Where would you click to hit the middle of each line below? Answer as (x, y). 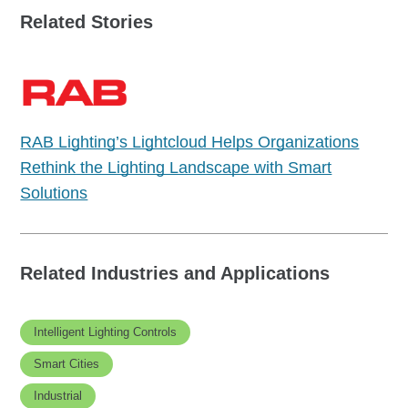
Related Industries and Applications (175, 273)
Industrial (58, 395)
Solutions (54, 193)
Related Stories (87, 21)
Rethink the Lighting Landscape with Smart (176, 167)
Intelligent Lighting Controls (106, 331)
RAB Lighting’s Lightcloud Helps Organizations (190, 142)
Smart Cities (67, 363)
